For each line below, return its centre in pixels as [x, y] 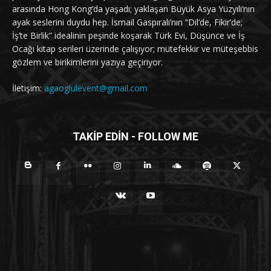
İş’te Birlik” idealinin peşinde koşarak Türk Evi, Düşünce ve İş [129, 36]
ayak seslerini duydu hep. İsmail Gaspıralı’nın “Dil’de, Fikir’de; [127, 22]
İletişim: [28, 88]
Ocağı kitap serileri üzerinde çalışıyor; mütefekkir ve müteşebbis [135, 49]
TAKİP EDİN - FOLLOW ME [135, 137]
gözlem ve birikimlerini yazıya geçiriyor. [87, 62]
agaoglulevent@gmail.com [96, 88]
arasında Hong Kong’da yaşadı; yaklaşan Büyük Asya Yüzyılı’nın [133, 9]
